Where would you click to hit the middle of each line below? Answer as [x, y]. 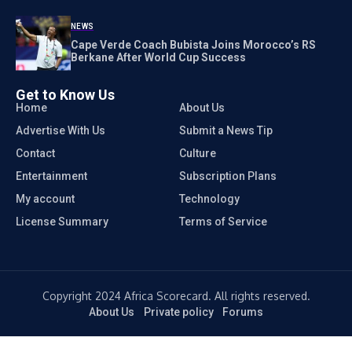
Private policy [178, 312]
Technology [209, 198]
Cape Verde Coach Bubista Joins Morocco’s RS [193, 45]
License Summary [62, 221]
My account [45, 198]
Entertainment [51, 176]
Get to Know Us [65, 94]
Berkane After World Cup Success [158, 57]
